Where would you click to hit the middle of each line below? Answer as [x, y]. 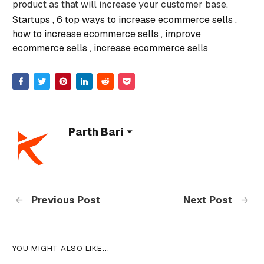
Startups [31, 19]
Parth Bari [95, 132]
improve [183, 34]
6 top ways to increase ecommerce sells [144, 19]
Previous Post [65, 200]
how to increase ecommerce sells [85, 34]
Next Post [209, 200]
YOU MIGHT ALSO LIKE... [61, 248]
